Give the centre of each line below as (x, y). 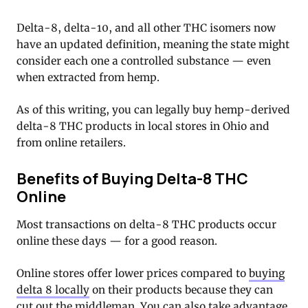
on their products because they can (181, 290)
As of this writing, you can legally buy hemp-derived (153, 109)
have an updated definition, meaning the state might (153, 44)
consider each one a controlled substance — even (144, 60)
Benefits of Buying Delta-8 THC (132, 178)
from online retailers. (71, 142)
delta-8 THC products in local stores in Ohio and (143, 126)
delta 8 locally (53, 290)
